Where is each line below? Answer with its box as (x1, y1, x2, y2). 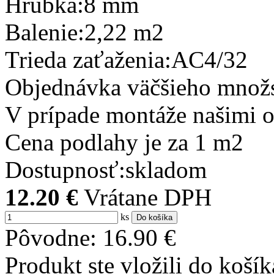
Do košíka (136, 212, 172, 222)
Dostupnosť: (5, 156, 125, 183)
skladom (125, 156, 207, 183)
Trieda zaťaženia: (5, 46, 171, 73)
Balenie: (5, 18, 84, 45)
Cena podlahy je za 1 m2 (5, 128, 243, 155)
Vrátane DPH (84, 183, 212, 210)
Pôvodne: (5, 224, 103, 251)
